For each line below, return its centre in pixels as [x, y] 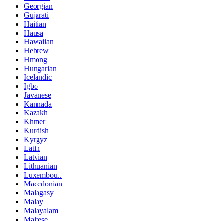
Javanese [37, 95]
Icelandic [38, 77]
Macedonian [43, 184]
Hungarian [40, 69]
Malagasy [39, 193]
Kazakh [36, 113]
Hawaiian [39, 42]
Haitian [35, 24]
